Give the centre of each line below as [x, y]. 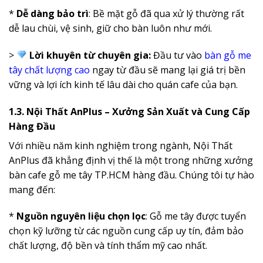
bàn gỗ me [228, 55]
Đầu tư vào [178, 55]
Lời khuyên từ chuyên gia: [90, 55]
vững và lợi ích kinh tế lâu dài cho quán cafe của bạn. [123, 84]
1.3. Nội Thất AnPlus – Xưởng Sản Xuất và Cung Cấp [129, 111]
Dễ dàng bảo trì [53, 13]
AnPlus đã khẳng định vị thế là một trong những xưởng [131, 160]
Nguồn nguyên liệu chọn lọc [81, 216]
